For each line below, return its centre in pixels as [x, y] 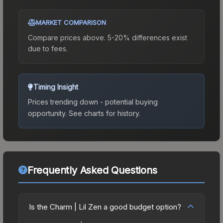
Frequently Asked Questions [92, 170]
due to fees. [48, 48]
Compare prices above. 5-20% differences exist [108, 37]
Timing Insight [56, 87]
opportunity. [47, 113]
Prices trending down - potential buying [93, 102]
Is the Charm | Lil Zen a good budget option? [105, 207]
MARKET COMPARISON [71, 22]
